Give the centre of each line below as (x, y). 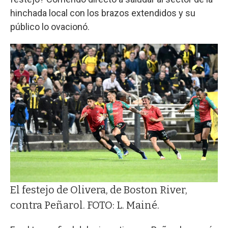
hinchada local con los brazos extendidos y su (103, 13)
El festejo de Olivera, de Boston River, (99, 190)
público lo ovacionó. (50, 26)
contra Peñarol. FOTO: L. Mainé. (85, 205)
